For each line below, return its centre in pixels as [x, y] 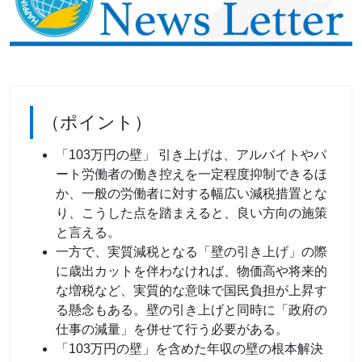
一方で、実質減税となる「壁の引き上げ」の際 [192, 251]
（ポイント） [97, 122]
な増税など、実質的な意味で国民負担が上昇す [192, 290]
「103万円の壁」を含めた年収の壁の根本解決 [189, 348]
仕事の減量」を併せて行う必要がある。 [172, 329]
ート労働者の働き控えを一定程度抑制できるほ [192, 174]
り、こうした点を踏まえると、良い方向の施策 [192, 213]
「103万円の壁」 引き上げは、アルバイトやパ [191, 154]
